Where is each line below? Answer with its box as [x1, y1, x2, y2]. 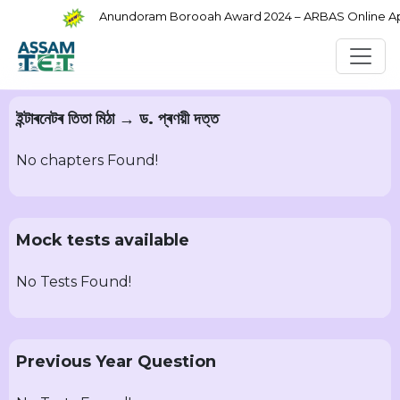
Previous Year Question [16, 352, 216, 371]
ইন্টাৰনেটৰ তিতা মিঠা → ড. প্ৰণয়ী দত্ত [16, 109, 219, 129]
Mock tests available [16, 230, 189, 250]
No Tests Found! [16, 273, 131, 290]
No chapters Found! [16, 152, 158, 169]
